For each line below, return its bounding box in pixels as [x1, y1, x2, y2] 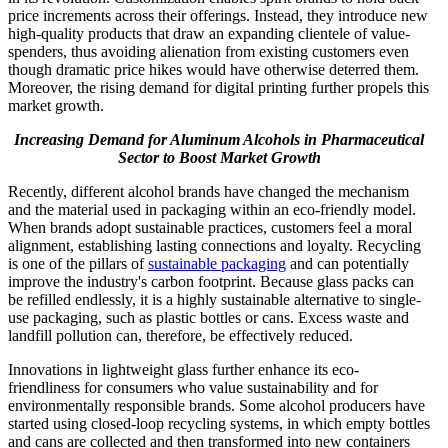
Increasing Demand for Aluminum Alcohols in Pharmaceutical [14, 131, 424, 149]
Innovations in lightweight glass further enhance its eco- [8, 361, 359, 379]
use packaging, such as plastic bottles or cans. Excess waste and [8, 309, 409, 327]
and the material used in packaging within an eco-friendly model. [8, 201, 416, 219]
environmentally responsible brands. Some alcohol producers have [8, 397, 425, 415]
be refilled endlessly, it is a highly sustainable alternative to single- [8, 291, 421, 309]
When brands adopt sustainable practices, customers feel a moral [8, 219, 412, 237]
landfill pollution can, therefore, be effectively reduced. [8, 327, 353, 345]
